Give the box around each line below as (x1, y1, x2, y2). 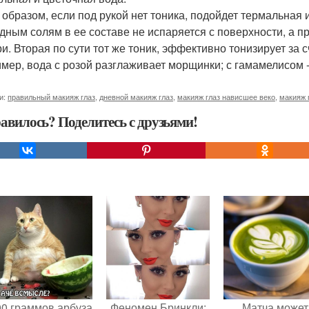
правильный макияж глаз (8, 91, 95, 102)
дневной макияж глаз (99, 91, 173, 102)
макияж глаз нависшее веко (177, 91, 275, 102)
